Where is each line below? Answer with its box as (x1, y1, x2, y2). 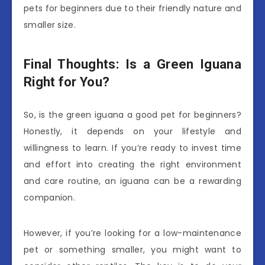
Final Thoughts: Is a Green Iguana (24, 57, 241, 72)
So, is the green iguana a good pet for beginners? (24, 108, 241, 121)
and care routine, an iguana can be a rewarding (24, 174, 241, 187)
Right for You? (24, 75, 110, 90)
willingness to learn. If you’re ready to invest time (24, 141, 241, 154)
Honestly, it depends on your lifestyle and (24, 125, 241, 137)
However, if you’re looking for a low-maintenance (24, 227, 241, 239)
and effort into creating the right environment (24, 158, 241, 170)
